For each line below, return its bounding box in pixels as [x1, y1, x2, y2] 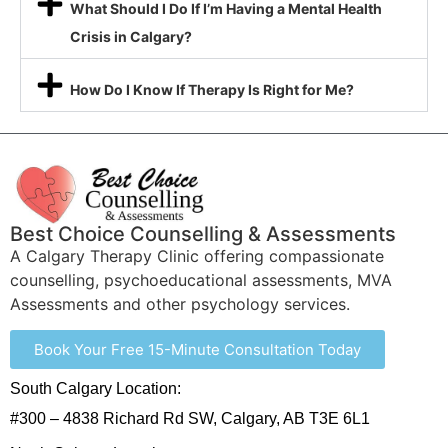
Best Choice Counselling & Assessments [10, 221, 396, 246]
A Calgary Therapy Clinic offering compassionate [10, 245, 384, 266]
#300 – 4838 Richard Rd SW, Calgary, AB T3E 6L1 [10, 410, 370, 428]
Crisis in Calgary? [69, 28, 192, 46]
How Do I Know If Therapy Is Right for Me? [69, 81, 354, 99]
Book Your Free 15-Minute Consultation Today [34, 340, 361, 360]
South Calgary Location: [10, 380, 181, 398]
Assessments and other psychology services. [10, 293, 350, 314]
